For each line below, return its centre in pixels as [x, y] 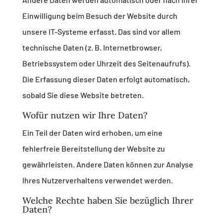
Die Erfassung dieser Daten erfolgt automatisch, [106, 79]
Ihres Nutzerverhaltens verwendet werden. [97, 180]
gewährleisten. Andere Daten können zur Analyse [108, 165]
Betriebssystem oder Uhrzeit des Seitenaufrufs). [106, 63]
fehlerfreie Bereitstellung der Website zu [93, 149]
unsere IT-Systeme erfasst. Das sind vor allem [101, 32]
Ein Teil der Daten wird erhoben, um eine [92, 133]
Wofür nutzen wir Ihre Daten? [85, 115]
